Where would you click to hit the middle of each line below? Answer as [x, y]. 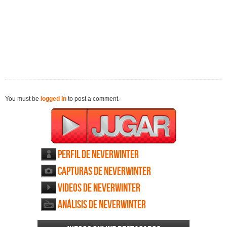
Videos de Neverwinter [99, 188]
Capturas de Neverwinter [104, 172]
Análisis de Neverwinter [102, 205]
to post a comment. [93, 99]
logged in [53, 99]
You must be [23, 99]
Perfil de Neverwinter [98, 155]
